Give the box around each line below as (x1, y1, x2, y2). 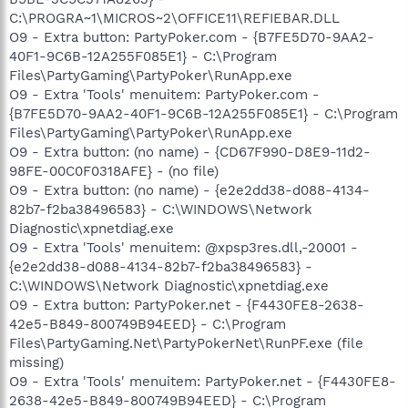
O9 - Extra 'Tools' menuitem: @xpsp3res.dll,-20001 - (9, 240, 358, 256)
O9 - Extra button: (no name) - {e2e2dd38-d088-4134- (9, 182, 370, 199)
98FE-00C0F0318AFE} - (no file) (9, 163, 219, 179)
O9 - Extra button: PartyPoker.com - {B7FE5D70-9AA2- (9, 29, 374, 46)
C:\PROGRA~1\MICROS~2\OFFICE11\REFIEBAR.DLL (9, 10, 340, 26)
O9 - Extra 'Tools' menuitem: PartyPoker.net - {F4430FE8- (9, 373, 396, 390)
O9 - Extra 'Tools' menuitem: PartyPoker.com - (9, 87, 320, 103)
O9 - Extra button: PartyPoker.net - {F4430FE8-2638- (9, 297, 364, 313)
